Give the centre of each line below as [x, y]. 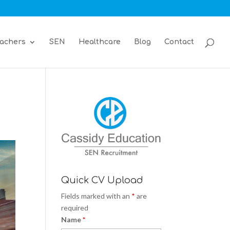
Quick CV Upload [102, 180]
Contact [179, 42]
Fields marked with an [97, 196]
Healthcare [100, 42]
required [75, 208]
